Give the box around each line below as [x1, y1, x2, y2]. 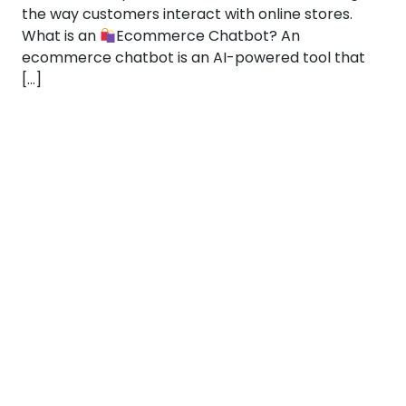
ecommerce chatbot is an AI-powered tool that [22, 47, 365, 68]
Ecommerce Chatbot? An [116, 25, 301, 46]
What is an [22, 25, 100, 46]
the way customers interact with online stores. [22, 4, 353, 24]
